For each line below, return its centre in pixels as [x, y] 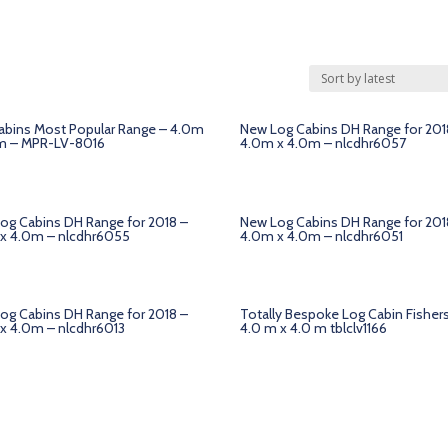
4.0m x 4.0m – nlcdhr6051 [322, 235]
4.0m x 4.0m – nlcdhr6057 [323, 142]
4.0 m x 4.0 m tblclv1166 [314, 328]
